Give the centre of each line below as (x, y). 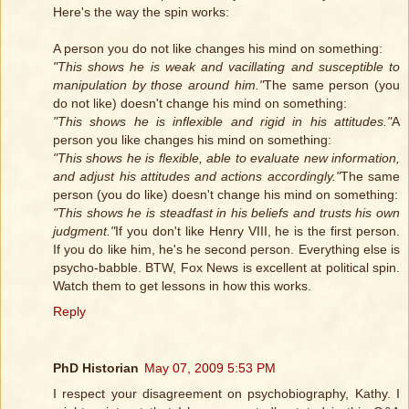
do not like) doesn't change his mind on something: (200, 104)
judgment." (84, 231)
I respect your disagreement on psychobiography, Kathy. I (226, 394)
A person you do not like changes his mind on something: (218, 49)
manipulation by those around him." (158, 85)
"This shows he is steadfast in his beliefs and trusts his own (226, 213)
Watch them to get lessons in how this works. (182, 286)
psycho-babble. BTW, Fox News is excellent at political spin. (226, 268)
